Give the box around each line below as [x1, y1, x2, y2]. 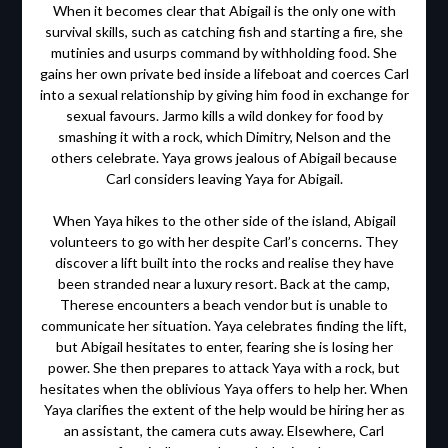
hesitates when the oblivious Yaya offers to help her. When [40, 380, 408, 398]
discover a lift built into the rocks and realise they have [54, 254, 394, 272]
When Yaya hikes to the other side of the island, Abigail [52, 212, 396, 230]
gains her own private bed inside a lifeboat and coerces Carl [39, 65, 409, 83]
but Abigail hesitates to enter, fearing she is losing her [55, 338, 393, 356]
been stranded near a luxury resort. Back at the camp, [58, 275, 390, 293]
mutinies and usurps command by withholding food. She [51, 44, 397, 62]
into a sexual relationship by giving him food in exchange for [39, 86, 409, 104]
